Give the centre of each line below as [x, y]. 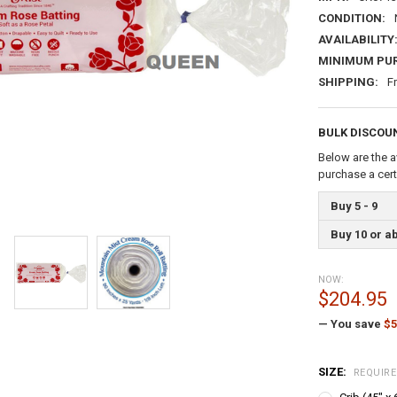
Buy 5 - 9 [354, 206]
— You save [349, 323]
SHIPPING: [348, 82]
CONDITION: [351, 18]
